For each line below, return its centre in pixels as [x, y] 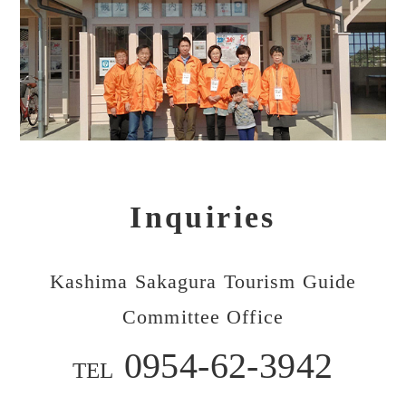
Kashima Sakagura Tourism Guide [203, 282]
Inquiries [203, 217]
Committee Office [203, 317]
